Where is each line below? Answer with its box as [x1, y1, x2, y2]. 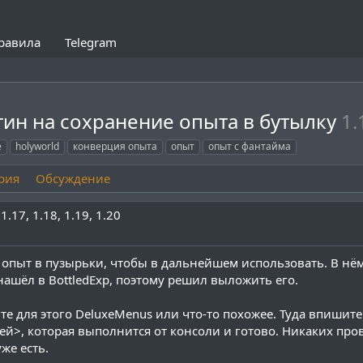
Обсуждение [36, 170, 110, 187]
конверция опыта [73, 139, 157, 154]
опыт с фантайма [208, 139, 291, 154]
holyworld [15, 139, 59, 154]
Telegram [64, 34, 117, 50]
